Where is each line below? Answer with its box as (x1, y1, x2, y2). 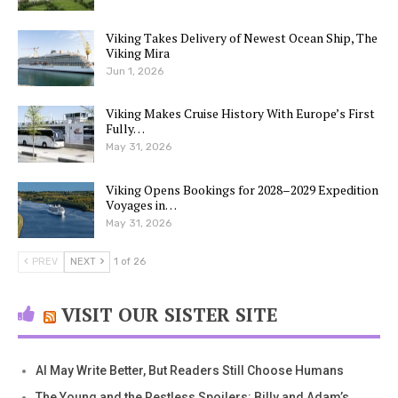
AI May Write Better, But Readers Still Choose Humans (36, 363, 344, 378)
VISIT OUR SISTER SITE (61, 302, 277, 328)
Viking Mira (106, 44, 170, 61)
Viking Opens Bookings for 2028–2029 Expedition (106, 180, 378, 198)
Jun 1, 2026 (106, 64, 163, 77)
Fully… (106, 120, 145, 138)
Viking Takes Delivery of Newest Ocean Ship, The (106, 28, 378, 46)
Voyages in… (106, 195, 177, 213)
